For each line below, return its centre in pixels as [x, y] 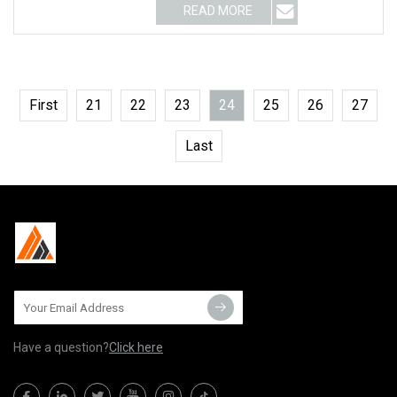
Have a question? [61, 348]
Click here [136, 348]
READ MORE [218, 11]
